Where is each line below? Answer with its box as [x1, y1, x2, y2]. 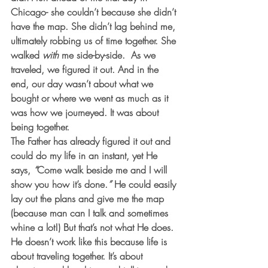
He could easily [111, 178, 179, 191]
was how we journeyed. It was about [11, 106, 162, 119]
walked [11, 48, 42, 62]
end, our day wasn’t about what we [11, 77, 156, 90]
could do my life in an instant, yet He [11, 149, 160, 162]
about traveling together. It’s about [11, 249, 145, 263]
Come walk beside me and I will [37, 163, 170, 176]
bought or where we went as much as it [11, 92, 171, 105]
